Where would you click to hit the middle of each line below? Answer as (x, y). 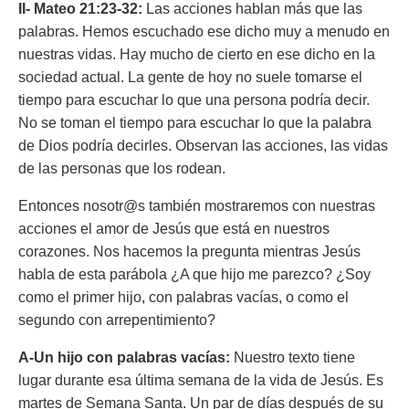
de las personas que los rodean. (122, 168)
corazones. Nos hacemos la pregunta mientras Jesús (189, 252)
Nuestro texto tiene (294, 357)
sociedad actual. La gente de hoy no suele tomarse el (190, 77)
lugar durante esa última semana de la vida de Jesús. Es (201, 380)
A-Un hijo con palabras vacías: (126, 357)
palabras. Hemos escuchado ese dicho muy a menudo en (204, 31)
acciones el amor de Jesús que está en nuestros (174, 229)
